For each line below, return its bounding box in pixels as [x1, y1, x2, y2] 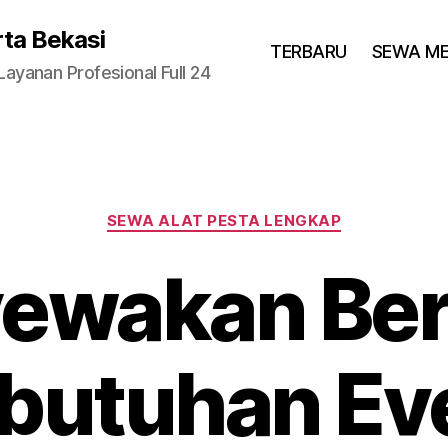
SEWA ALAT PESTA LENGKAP [106, 211, 342, 230]
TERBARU [270, 41, 347, 62]
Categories [223, 201, 312, 222]
